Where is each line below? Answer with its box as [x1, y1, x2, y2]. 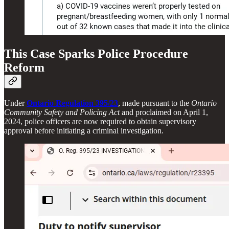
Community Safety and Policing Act [4, 107, 120, 117]
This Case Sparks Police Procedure [4, 47, 188, 60]
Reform [4, 60, 44, 74]
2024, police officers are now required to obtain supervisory [4, 117, 196, 126]
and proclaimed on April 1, [120, 107, 208, 117]
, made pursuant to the [118, 98, 191, 107]
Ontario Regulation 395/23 [27, 98, 118, 107]
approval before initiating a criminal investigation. [4, 126, 164, 135]
